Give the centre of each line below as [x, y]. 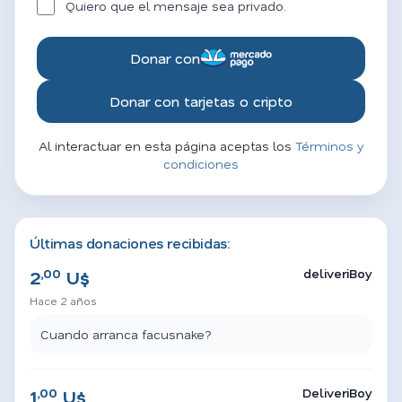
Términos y [329, 146]
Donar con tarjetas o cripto [201, 101]
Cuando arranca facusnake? [126, 334]
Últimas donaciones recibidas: [130, 243]
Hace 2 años [63, 301]
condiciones [201, 164]
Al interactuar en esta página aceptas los [166, 146]
